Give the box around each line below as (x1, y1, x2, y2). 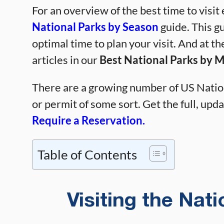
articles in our (32, 53, 99, 66)
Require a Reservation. (32, 113, 145, 127)
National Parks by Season (32, 20, 158, 33)
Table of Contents (37, 146, 137, 163)
